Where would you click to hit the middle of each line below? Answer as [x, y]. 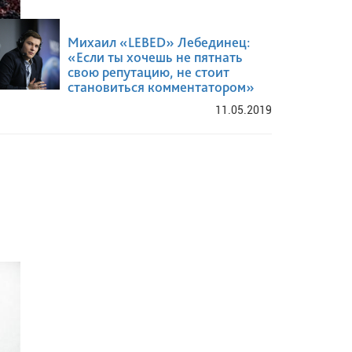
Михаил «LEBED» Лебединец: [159, 42]
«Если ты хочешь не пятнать [155, 57]
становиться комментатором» [161, 86]
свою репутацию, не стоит [148, 71]
